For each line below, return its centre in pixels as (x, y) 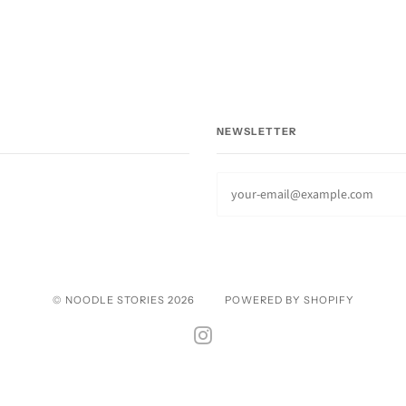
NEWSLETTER (256, 131)
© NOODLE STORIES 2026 (123, 300)
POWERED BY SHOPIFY (289, 300)
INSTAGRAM (246, 333)
